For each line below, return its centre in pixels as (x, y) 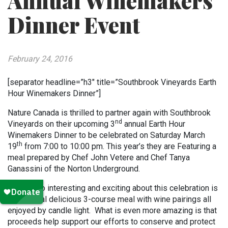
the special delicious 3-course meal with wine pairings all (109, 199)
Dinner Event (74, 25)
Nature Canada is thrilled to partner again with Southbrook (109, 113)
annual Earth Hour (154, 124)
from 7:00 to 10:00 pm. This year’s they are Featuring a (119, 146)
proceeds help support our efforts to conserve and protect (111, 222)
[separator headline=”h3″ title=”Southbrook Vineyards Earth (112, 82)
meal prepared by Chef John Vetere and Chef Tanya (99, 158)
